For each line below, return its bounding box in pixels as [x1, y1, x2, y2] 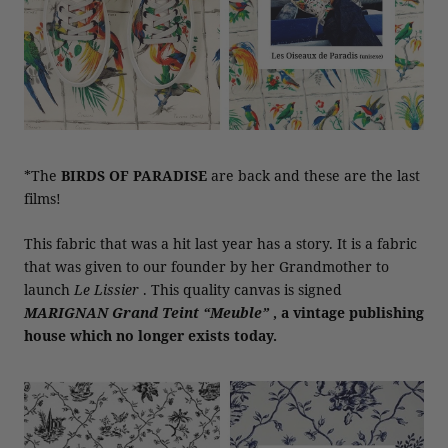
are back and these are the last [207, 165, 420, 185]
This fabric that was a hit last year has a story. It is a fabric [24, 234, 417, 254]
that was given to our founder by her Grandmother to [24, 257, 389, 277]
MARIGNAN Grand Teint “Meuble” [24, 303, 269, 323]
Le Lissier [74, 280, 139, 300]
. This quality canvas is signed [139, 280, 342, 300]
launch [24, 280, 74, 300]
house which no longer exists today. [24, 326, 277, 346]
